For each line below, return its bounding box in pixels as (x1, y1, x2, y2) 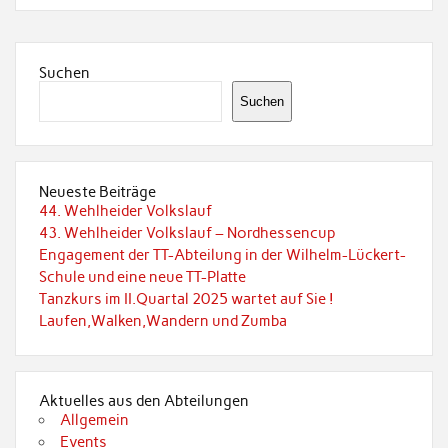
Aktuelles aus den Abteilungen (38, 392, 249, 411)
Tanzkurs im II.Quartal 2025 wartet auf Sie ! (38, 289, 334, 308)
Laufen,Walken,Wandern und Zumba (38, 311, 287, 330)
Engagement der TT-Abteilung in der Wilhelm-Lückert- (38, 245, 406, 264)
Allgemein (60, 411, 130, 430)
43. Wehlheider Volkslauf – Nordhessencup (38, 223, 336, 242)
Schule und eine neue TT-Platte (38, 267, 246, 286)
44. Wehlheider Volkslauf (38, 201, 212, 220)
